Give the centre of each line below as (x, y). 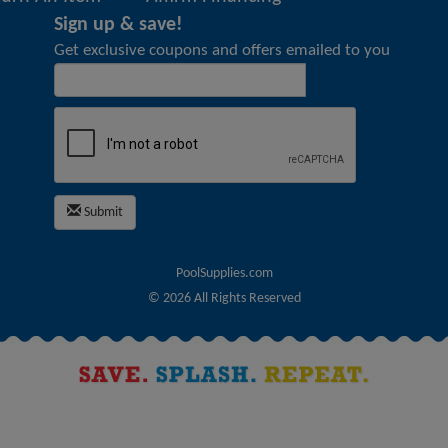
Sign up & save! (118, 25)
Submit (102, 212)
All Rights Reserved (247, 298)
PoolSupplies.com (224, 273)
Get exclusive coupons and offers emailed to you (222, 50)
